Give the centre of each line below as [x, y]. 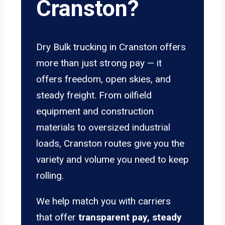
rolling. [50, 176]
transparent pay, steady [130, 217]
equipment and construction [95, 111]
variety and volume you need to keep [113, 160]
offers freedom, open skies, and [103, 79]
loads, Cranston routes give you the [110, 144]
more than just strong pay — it [99, 63]
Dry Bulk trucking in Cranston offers [111, 47]
